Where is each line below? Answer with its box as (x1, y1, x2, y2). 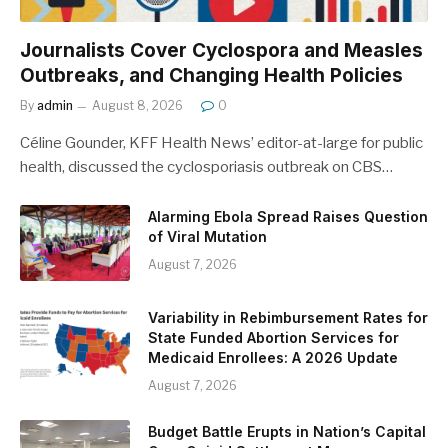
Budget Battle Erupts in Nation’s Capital (148, 423, 426, 441)
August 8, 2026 (92, 98, 183, 114)
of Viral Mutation (148, 228, 267, 246)
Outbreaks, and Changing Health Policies (20, 64, 403, 88)
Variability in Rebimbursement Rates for (148, 309, 428, 327)
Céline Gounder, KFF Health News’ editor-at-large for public (20, 134, 423, 153)
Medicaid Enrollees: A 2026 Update (148, 349, 398, 367)
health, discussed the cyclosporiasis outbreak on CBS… (20, 158, 393, 177)
